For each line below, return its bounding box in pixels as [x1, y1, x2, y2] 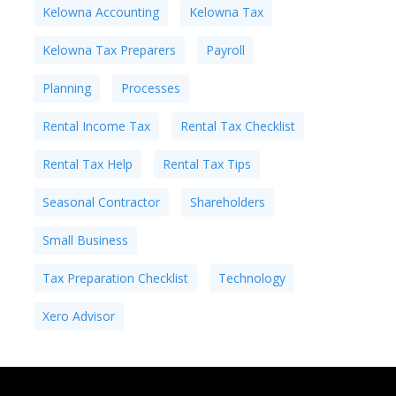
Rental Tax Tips [162, 156, 251, 172]
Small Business [42, 232, 128, 248]
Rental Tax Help [42, 156, 133, 172]
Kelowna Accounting [42, 4, 159, 20]
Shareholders [189, 194, 265, 210]
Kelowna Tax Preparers [42, 42, 176, 58]
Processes [120, 80, 180, 96]
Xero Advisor [42, 308, 115, 324]
